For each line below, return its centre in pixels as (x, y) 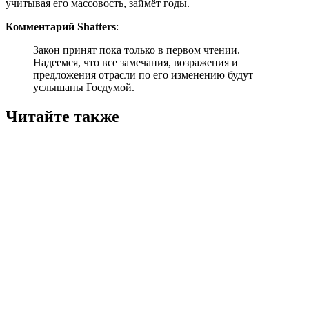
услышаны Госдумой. (84, 87)
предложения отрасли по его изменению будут (143, 74)
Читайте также (62, 116)
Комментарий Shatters (61, 26)
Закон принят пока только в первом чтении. (137, 50)
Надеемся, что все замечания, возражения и (136, 62)
